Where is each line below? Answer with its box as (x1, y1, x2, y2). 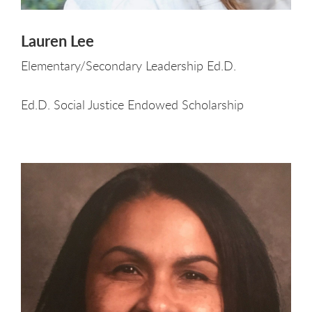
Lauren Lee (21, 30, 94, 52)
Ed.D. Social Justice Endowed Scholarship (21, 95, 244, 113)
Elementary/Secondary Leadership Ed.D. (21, 56, 236, 74)
